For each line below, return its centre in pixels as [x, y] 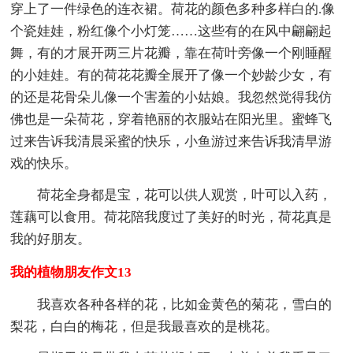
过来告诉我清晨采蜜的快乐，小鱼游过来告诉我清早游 [171, 141]
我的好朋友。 [51, 239]
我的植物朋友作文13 [71, 272]
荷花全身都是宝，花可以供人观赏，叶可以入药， [185, 195]
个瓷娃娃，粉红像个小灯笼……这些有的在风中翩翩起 [171, 31]
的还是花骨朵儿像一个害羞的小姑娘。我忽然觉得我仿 [171, 97]
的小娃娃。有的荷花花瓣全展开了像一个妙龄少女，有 [171, 75]
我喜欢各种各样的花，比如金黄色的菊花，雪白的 [185, 304]
